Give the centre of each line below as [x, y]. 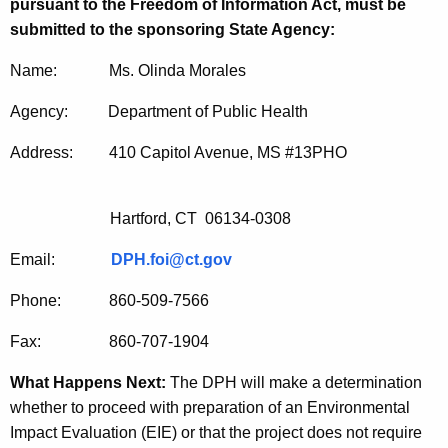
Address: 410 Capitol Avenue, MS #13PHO [178, 153]
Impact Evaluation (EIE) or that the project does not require [216, 433]
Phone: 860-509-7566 [109, 301]
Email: [60, 260]
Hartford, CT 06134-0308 [150, 219]
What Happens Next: [88, 383]
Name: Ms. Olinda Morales [128, 71]
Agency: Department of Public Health [185, 112]
